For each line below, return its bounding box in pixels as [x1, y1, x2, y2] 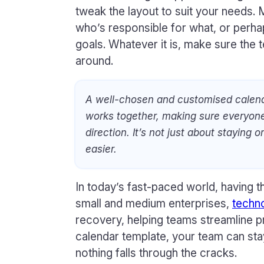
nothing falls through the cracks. [75, 246, 237, 260]
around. [75, 54, 113, 68]
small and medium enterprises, [75, 197, 232, 211]
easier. [85, 142, 117, 155]
